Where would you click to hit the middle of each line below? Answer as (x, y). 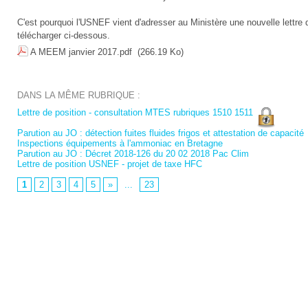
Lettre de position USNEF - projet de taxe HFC (110, 164)
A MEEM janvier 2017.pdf (81, 52)
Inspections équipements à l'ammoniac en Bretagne (120, 144)
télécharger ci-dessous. (64, 36)
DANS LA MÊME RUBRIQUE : (79, 96)
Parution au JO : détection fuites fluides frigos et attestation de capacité (161, 133)
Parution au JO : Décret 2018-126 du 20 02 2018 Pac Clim (133, 154)
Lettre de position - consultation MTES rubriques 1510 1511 (135, 113)
